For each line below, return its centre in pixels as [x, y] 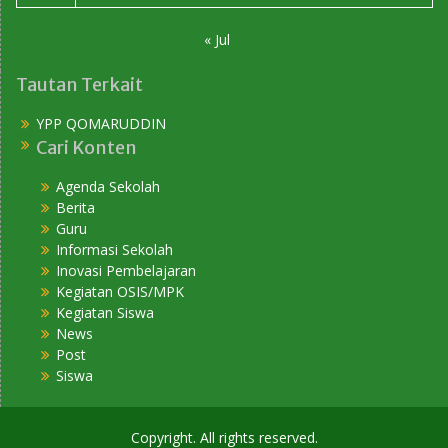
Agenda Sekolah [108, 186]
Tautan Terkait [79, 84]
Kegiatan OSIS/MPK [120, 291]
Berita [75, 207]
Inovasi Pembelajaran [126, 270]
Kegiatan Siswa [105, 312]
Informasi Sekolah [114, 249]
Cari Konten [86, 147]
